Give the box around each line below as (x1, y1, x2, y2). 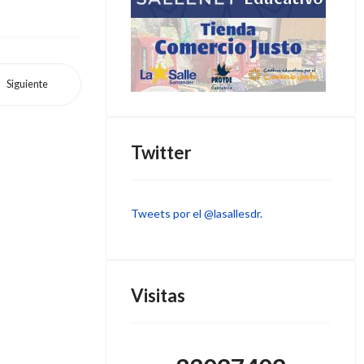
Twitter (130, 141, 192, 163)
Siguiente (6, 78, 48, 91)
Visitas (130, 284, 185, 306)
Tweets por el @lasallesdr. (130, 206, 262, 220)
